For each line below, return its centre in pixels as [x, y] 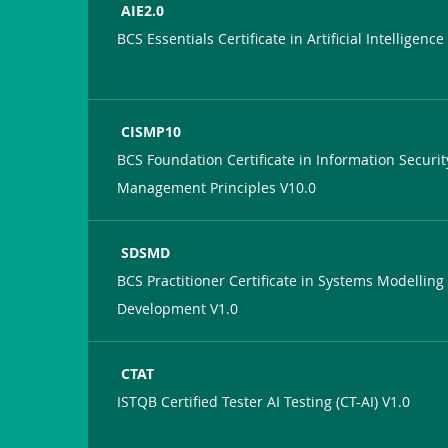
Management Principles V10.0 [217, 187]
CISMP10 [151, 131]
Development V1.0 [178, 308]
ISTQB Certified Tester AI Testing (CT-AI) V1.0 [264, 401]
